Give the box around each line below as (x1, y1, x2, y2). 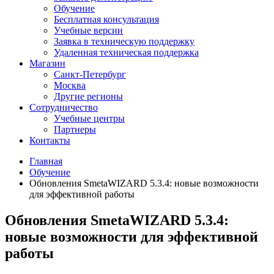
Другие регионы (54, 91, 123, 102)
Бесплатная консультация (54, 13, 159, 24)
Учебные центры (54, 113, 125, 124)
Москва (54, 80, 86, 91)
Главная (29, 155, 62, 166)
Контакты (29, 135, 70, 146)
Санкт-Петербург (54, 68, 126, 80)
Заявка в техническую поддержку (54, 35, 194, 46)
